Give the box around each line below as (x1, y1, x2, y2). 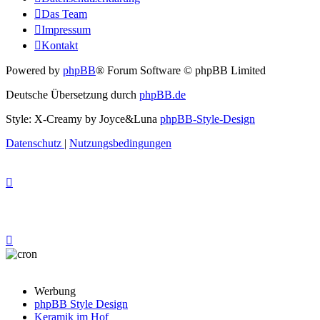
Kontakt (41, 39, 78, 51)
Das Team (41, 7, 87, 20)
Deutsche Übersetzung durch (6, 88, 139, 101)
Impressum (41, 23, 91, 36)
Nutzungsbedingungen (69, 136, 171, 149)
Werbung (34, 285, 76, 298)
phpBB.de (139, 88, 186, 101)
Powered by (6, 64, 63, 76)
